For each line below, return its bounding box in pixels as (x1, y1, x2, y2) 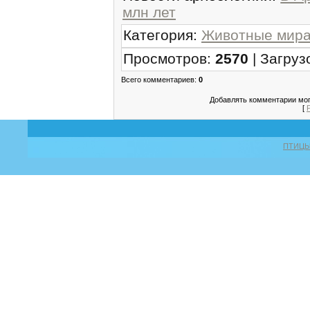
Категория (123, 26, 193, 43)
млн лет (122, 3, 176, 20)
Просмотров (123, 50, 207, 66)
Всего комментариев (121, 75, 194, 84)
